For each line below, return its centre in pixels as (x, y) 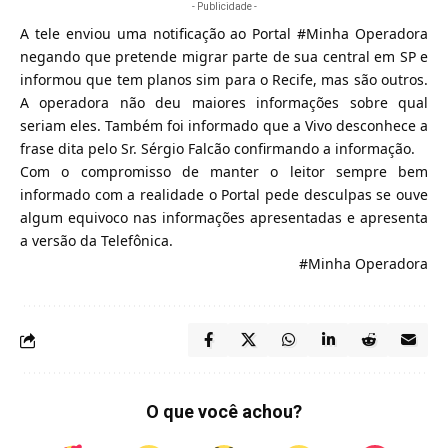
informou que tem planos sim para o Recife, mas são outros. (224, 79)
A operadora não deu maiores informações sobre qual (224, 102)
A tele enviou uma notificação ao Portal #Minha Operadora (224, 33)
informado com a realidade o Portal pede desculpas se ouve (224, 194)
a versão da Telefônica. (96, 240)
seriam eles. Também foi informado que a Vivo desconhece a (224, 125)
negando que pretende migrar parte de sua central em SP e (224, 56)
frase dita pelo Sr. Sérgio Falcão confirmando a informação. (217, 148)
